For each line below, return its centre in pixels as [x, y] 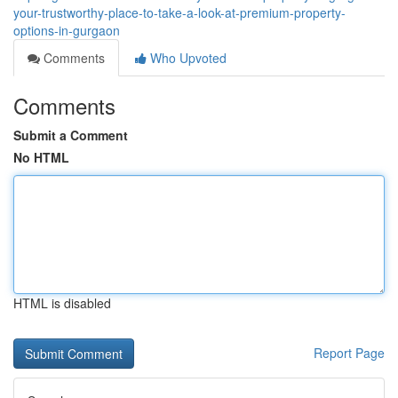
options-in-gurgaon [67, 30]
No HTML [41, 157]
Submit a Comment [71, 135]
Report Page [349, 353]
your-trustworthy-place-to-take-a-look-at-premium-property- [179, 12]
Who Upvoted [187, 58]
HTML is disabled [62, 303]
